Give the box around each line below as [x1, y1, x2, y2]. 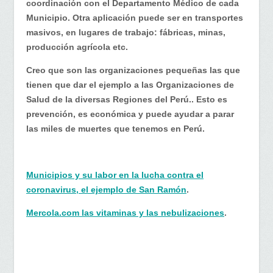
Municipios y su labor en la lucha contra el [26, 169, 204, 180]
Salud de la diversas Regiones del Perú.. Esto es [26, 94, 227, 104]
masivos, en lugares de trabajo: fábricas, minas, [26, 27, 225, 37]
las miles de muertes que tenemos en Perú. [26, 123, 205, 133]
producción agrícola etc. [26, 41, 128, 52]
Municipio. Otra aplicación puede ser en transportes [26, 12, 243, 23]
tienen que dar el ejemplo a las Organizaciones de [26, 79, 234, 90]
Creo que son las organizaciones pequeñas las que [26, 65, 240, 75]
